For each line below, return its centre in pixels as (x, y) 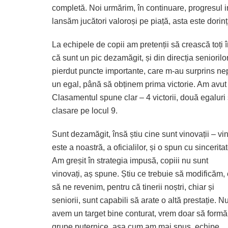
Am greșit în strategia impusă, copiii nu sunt (130, 161)
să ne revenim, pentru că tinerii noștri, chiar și (133, 187)
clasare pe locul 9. (85, 111)
